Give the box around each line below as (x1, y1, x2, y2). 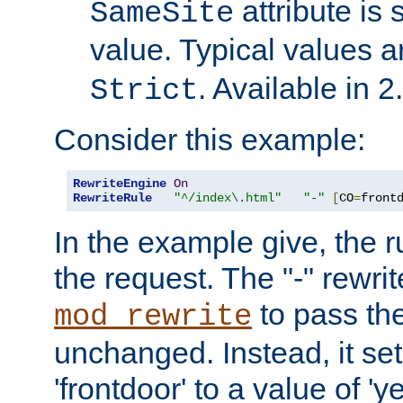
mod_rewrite (54, 300, 252, 334)
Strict (90, 74, 198, 108)
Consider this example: (54, 122, 365, 157)
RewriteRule (73, 191, 152, 205)
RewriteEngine (73, 176, 166, 191)
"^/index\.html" (174, 191, 282, 205)
